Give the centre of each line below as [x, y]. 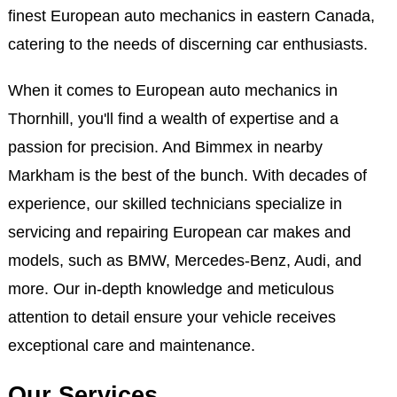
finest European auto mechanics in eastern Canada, [191, 16]
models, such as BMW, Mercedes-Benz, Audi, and [184, 261]
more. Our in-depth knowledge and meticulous [171, 289]
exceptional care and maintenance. [131, 346]
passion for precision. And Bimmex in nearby [165, 147]
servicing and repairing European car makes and [179, 232]
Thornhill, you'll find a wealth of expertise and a [173, 119]
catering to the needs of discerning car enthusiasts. [187, 44]
